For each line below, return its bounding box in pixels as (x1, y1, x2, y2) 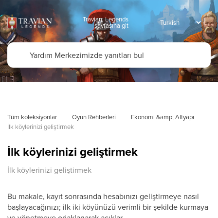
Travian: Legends (83, 15, 128, 23)
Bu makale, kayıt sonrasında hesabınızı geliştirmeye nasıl (7, 191, 199, 201)
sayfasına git (94, 21, 128, 30)
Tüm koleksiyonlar (7, 112, 57, 121)
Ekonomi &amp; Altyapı (131, 112, 194, 121)
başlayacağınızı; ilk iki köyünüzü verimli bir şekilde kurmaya (7, 201, 208, 212)
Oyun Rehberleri (72, 112, 116, 121)
